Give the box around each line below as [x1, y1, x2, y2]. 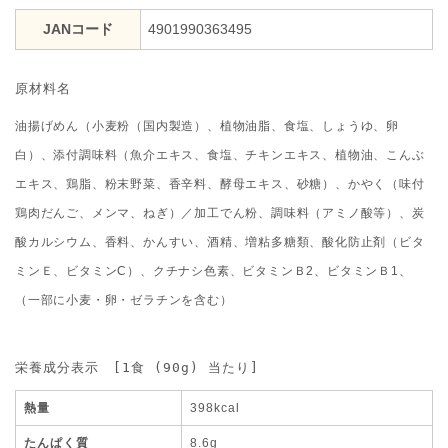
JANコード [43, 20, 113, 37]
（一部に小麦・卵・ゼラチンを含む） [15, 292, 233, 307]
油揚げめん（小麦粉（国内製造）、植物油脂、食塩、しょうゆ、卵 [15, 118, 399, 133]
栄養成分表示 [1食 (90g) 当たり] [15, 359, 259, 375]
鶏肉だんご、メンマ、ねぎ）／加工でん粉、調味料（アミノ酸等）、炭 [15, 205, 425, 220]
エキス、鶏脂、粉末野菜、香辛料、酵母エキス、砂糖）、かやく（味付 [15, 176, 425, 191]
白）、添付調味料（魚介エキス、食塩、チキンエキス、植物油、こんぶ [15, 147, 425, 162]
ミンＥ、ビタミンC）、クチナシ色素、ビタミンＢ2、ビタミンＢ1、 [15, 263, 412, 278]
